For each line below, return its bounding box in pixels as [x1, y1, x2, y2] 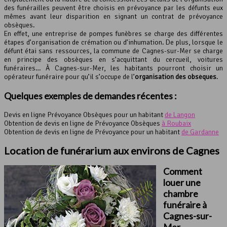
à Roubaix [162, 119, 191, 128]
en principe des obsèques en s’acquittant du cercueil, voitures [4, 55, 223, 64]
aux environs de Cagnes [113, 144, 219, 157]
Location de [4, 144, 60, 157]
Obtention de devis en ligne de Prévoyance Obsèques [4, 119, 162, 128]
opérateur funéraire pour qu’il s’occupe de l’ [4, 72, 135, 81]
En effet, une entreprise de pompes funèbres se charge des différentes [4, 29, 223, 38]
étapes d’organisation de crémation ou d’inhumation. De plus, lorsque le [4, 37, 223, 47]
